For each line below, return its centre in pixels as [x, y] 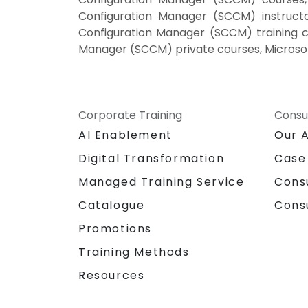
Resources [112, 275]
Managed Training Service [162, 181]
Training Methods [134, 252]
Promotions [115, 228]
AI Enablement [125, 135]
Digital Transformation [152, 158]
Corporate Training [130, 115]
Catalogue [112, 205]
